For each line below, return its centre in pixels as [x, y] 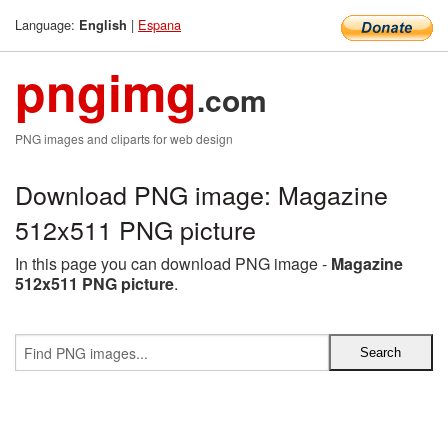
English [103, 25]
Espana [159, 24]
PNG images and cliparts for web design [124, 138]
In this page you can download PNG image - [173, 263]
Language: [47, 24]
